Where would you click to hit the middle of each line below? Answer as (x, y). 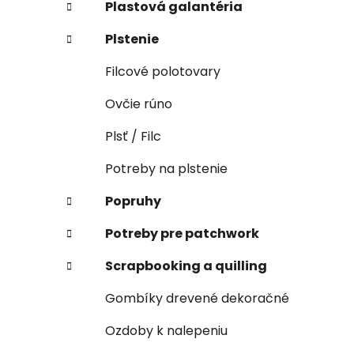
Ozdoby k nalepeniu (166, 330)
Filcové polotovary (163, 71)
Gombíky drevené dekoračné (197, 298)
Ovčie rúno (139, 104)
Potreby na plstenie (166, 168)
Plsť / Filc (133, 136)
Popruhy (133, 201)
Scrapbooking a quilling (186, 265)
